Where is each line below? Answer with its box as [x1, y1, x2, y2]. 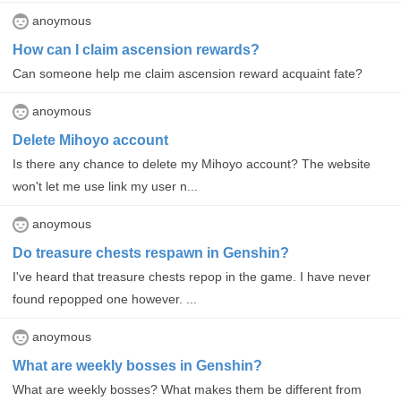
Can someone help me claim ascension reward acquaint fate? [13, 66, 363, 81]
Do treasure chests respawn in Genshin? [13, 244, 289, 260]
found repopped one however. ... [13, 292, 197, 306]
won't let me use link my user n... [13, 179, 198, 193]
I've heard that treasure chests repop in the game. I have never [13, 269, 371, 284]
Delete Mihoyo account [13, 132, 168, 148]
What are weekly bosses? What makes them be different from [13, 382, 362, 397]
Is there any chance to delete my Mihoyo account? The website [13, 157, 371, 171]
